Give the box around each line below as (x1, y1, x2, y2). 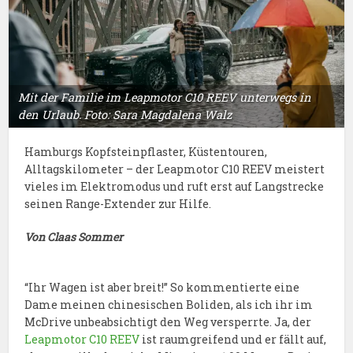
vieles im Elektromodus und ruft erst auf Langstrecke (24, 178, 325, 194)
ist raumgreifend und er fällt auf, (139, 331, 327, 347)
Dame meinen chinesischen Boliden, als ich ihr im (24, 296, 314, 312)
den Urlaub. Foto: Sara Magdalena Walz (18, 106, 232, 122)
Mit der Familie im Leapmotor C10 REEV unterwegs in (18, 89, 312, 105)
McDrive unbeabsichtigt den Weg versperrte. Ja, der (24, 314, 312, 329)
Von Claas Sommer (24, 229, 124, 244)
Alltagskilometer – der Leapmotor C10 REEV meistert (24, 161, 325, 176)
